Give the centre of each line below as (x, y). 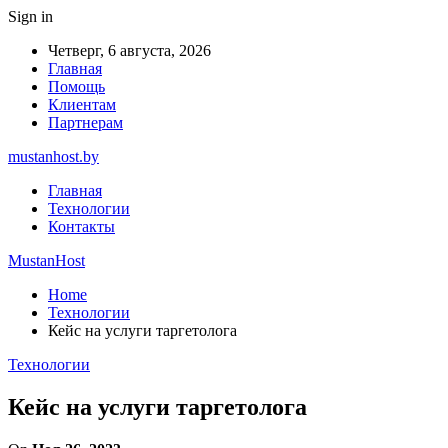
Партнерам (85, 122)
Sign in (30, 16)
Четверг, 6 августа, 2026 (129, 50)
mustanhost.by (53, 156)
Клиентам (82, 104)
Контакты (81, 226)
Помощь (76, 86)
